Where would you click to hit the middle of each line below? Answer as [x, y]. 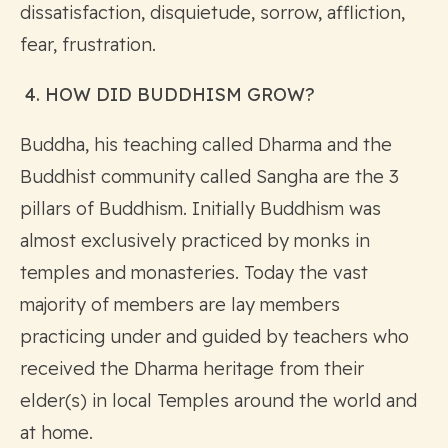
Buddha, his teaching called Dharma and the [206, 144]
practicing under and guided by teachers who [214, 336]
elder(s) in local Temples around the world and [218, 400]
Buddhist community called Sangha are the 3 [209, 176]
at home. [56, 432]
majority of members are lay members [180, 304]
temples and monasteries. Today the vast [194, 272]
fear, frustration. [88, 44]
